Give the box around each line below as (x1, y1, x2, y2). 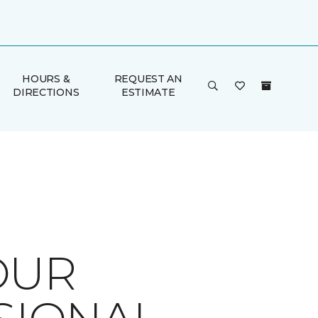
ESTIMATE (121, 86, 175, 99)
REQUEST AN (114, 72, 182, 85)
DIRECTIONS (13, 86, 79, 99)
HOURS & (22, 72, 70, 85)
